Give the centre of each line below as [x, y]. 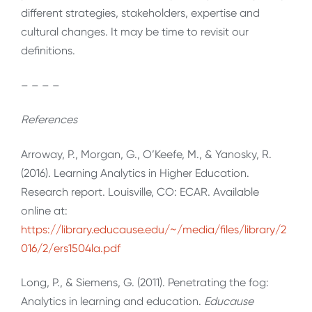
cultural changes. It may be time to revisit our [135, 32]
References [49, 120]
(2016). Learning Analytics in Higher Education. [135, 173]
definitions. [48, 51]
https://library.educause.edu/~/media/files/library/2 [154, 229]
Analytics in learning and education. [112, 302]
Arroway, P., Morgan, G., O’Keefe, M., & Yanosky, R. [146, 154]
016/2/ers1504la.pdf [71, 248]
